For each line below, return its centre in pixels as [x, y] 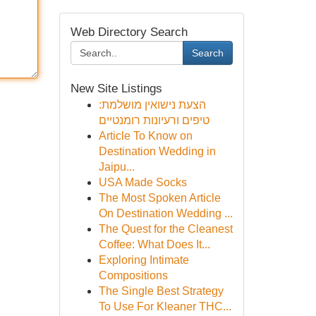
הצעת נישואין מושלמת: [152, 105]
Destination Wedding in [157, 151]
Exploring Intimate [144, 260]
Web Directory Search [129, 32]
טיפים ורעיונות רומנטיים [154, 120]
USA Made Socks [142, 182]
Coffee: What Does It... [154, 244]
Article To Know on [145, 136]
